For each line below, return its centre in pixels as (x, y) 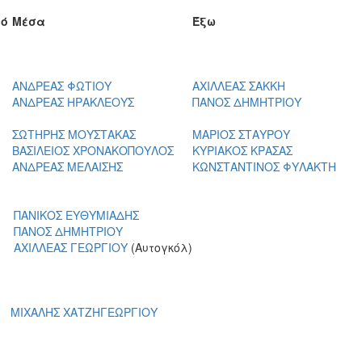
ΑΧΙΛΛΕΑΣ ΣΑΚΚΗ (239, 85)
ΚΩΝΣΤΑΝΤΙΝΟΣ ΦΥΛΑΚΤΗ (264, 166)
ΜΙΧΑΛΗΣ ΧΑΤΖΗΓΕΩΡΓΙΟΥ (84, 311)
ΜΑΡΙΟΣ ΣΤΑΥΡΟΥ (241, 134)
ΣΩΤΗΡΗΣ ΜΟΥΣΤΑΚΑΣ (74, 134)
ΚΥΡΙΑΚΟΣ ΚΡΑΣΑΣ (242, 150)
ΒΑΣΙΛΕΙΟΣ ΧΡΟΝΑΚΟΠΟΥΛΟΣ (93, 150)
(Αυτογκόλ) (162, 247)
